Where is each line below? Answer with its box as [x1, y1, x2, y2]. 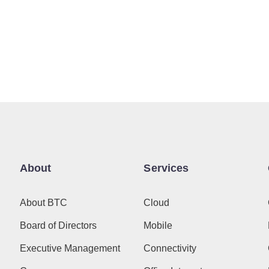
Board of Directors [19, 220, 97, 231]
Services [144, 162, 189, 174]
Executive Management [19, 243, 120, 253]
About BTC [19, 197, 67, 208]
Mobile [144, 220, 173, 231]
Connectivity [144, 243, 197, 253]
